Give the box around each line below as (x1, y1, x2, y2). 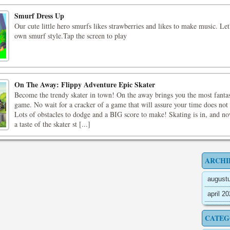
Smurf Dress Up (14, 10, 64, 21)
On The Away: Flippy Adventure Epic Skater (14, 79, 155, 90)
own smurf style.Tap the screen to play (14, 31, 127, 41)
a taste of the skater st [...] (14, 119, 90, 129)
